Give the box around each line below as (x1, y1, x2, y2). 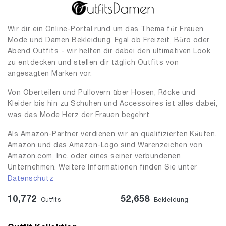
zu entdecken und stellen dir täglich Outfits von (8, 60, 179, 66)
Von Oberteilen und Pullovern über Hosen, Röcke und (8, 90, 195, 96)
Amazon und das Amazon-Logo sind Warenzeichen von (8, 142, 203, 149)
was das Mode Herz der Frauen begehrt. (8, 112, 151, 119)
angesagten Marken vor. (8, 71, 92, 77)
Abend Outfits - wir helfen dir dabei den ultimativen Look (8, 48, 211, 55)
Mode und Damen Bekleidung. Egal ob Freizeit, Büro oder (8, 37, 210, 44)
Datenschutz (8, 176, 54, 182)
